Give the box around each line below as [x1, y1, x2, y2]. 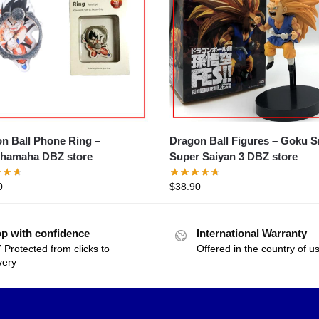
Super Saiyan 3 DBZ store [169, 150, 298, 162]
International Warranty [197, 226, 307, 239]
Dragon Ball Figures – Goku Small [169, 134, 281, 147]
